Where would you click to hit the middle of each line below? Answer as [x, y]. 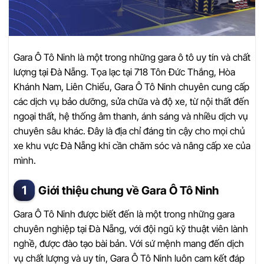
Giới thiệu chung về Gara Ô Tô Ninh [128, 191]
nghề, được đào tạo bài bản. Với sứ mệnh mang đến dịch [129, 243]
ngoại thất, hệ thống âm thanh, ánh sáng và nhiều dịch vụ [131, 116]
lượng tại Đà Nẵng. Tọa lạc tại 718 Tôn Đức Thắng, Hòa [124, 72]
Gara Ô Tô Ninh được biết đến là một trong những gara [124, 214]
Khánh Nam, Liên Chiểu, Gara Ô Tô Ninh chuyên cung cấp [131, 86]
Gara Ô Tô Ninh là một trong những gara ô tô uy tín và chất [132, 57]
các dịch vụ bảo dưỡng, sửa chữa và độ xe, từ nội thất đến [131, 101]
